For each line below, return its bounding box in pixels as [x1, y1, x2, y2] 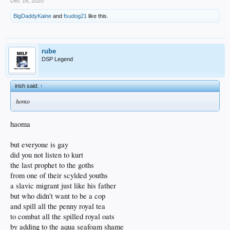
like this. [87, 13, 108, 20]
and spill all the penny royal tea [10, 201, 105, 211]
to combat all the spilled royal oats [10, 211, 114, 221]
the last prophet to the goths [10, 160, 94, 170]
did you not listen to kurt [10, 149, 83, 160]
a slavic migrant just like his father [10, 180, 116, 190]
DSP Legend [42, 56, 73, 63]
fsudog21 [64, 13, 87, 20]
